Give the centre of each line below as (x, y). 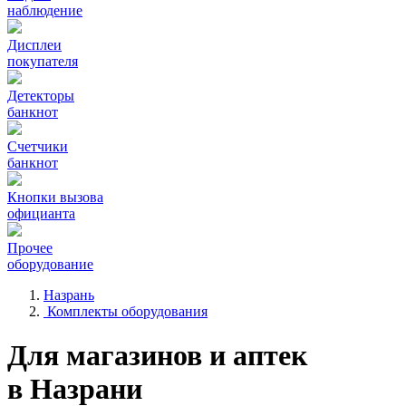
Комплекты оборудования (127, 311)
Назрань (69, 295)
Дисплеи (34, 45)
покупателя (43, 61)
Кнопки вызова (55, 197)
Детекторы (41, 96)
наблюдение (45, 10)
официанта (41, 213)
